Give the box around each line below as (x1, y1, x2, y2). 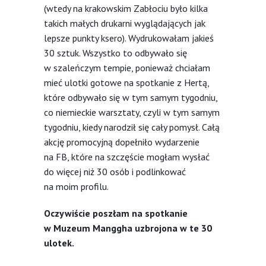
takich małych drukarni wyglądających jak (44, 17, 205, 29)
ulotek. (44, 236, 74, 249)
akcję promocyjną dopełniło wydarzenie (44, 135, 199, 148)
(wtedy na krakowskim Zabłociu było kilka (44, 2, 208, 14)
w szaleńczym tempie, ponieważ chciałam (44, 61, 210, 74)
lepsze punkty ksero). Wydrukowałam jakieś (44, 31, 214, 44)
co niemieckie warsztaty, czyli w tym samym (44, 106, 220, 118)
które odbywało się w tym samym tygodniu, (44, 91, 217, 103)
